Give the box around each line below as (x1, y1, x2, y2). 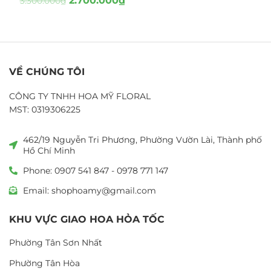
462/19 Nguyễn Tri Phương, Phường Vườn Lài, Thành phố (22, 134, 262, 145)
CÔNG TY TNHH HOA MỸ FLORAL (9, 90, 151, 102)
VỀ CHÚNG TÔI (9, 65, 85, 77)
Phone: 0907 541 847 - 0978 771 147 (22, 165, 168, 176)
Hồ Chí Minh (22, 145, 75, 156)
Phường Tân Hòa (9, 257, 80, 269)
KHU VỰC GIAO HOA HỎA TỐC (9, 213, 165, 225)
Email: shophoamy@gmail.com (22, 184, 156, 196)
